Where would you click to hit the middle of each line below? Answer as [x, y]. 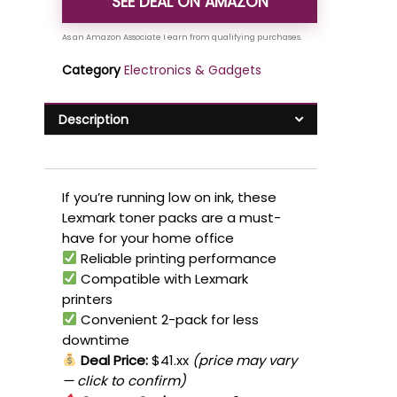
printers [87, 299]
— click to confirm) [124, 380]
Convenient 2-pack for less [168, 319]
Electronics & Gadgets [193, 70]
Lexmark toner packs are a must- [171, 217]
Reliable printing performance [177, 258]
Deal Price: [113, 360]
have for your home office [148, 237]
